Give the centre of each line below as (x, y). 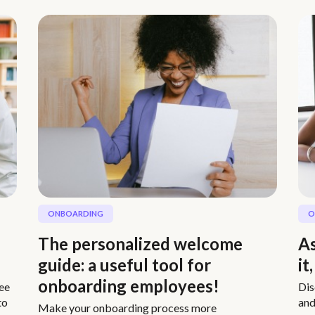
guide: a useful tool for (124, 264)
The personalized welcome (140, 243)
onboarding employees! (129, 285)
